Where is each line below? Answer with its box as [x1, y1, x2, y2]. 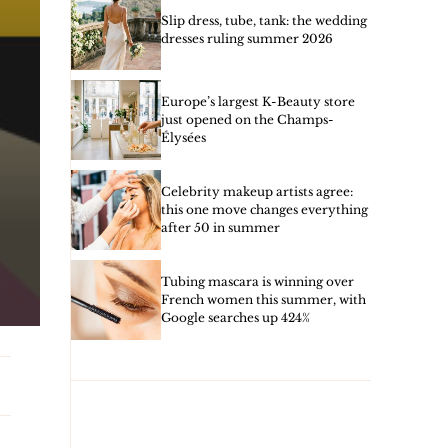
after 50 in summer [161, 220, 280, 235]
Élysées [161, 130, 206, 145]
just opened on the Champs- [161, 112, 334, 127]
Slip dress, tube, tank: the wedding [161, 13, 367, 28]
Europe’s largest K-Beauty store [161, 94, 355, 109]
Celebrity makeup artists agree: [161, 184, 353, 199]
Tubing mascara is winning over [161, 274, 354, 289]
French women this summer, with [161, 292, 366, 307]
